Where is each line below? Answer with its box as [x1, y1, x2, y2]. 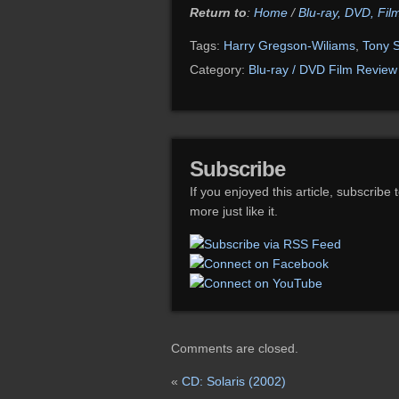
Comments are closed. [171, 341, 298, 355]
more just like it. [190, 204, 278, 218]
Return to [190, 5, 247, 20]
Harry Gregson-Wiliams [224, 38, 355, 53]
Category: [190, 62, 248, 77]
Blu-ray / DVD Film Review [248, 62, 397, 77]
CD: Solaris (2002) [182, 374, 286, 388]
